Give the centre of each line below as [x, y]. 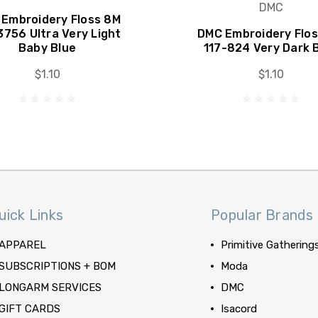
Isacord [239, 309]
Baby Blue [47, 48]
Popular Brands [262, 215]
